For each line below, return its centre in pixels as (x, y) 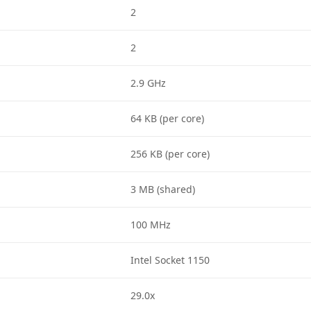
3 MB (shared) (163, 189)
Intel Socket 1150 (170, 260)
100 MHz (151, 225)
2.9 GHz (149, 83)
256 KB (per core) (170, 154)
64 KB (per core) (168, 118)
